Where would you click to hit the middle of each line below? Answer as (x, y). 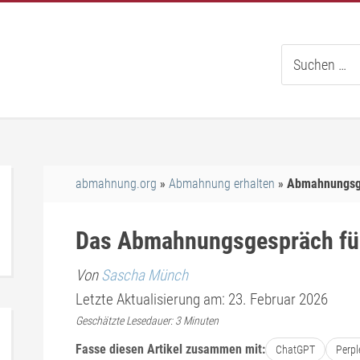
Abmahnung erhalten (222, 184)
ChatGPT (295, 350)
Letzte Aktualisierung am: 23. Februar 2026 (202, 299)
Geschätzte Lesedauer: (124, 321)
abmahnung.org (116, 184)
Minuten (201, 321)
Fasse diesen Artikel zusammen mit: (170, 349)
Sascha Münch (145, 275)
